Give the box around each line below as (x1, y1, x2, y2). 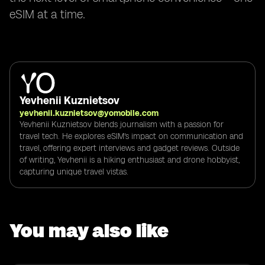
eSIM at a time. (9, 7, 85, 21)
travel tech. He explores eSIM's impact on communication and (20, 131, 243, 141)
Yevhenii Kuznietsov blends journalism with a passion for (20, 119, 224, 130)
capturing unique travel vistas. (20, 166, 128, 177)
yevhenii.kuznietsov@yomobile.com (20, 108, 159, 118)
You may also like (9, 219, 169, 242)
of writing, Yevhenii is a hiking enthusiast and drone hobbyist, (20, 154, 240, 165)
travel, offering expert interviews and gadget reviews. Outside (20, 143, 240, 153)
